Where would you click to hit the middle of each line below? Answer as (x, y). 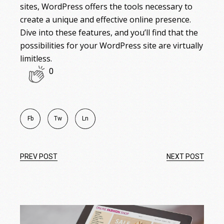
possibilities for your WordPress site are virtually (112, 46)
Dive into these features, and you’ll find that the (109, 33)
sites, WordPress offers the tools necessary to (106, 7)
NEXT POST (185, 157)
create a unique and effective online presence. (106, 20)
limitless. (36, 59)
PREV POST (39, 157)
